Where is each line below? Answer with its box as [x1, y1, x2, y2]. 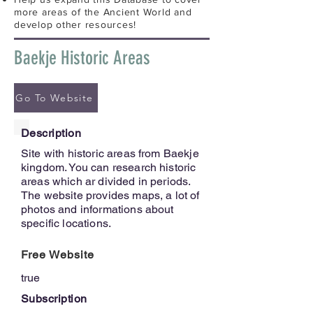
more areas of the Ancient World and [14, 6, 192, 17]
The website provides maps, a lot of [21, 188, 200, 202]
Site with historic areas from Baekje [21, 146, 199, 160]
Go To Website [15, 91, 94, 104]
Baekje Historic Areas [14, 46, 150, 69]
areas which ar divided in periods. [21, 174, 191, 188]
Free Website [21, 247, 94, 261]
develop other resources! [14, 18, 136, 30]
